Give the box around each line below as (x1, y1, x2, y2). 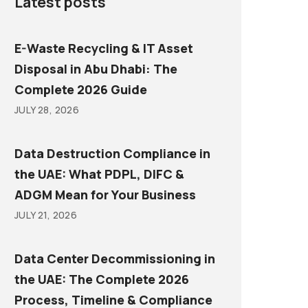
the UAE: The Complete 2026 (14, 271, 189, 288)
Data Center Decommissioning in (14, 250, 215, 267)
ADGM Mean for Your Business (14, 186, 196, 203)
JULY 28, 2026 (14, 103, 80, 117)
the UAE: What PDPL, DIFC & (14, 166, 184, 183)
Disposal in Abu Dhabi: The (14, 60, 177, 78)
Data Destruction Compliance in (14, 145, 210, 162)
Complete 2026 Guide (14, 81, 147, 98)
